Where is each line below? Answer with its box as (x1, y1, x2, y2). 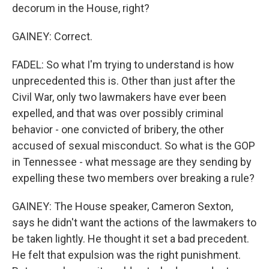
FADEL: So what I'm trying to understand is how (12, 58, 234, 71)
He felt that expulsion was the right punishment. (12, 249, 241, 261)
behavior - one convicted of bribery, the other (12, 123, 224, 136)
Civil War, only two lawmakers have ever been (12, 91, 226, 103)
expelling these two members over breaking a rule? (12, 172, 255, 184)
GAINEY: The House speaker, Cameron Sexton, (12, 200, 233, 213)
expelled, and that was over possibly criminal (12, 107, 223, 119)
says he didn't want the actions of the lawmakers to (12, 216, 256, 229)
